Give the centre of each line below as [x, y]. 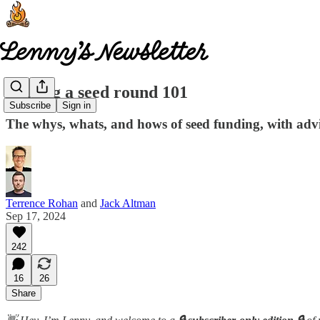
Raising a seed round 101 [97, 92]
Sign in [76, 106]
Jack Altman [128, 203]
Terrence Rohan [42, 203]
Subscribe [30, 106]
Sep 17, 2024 [36, 216]
